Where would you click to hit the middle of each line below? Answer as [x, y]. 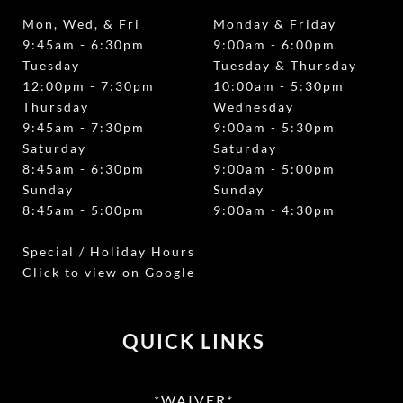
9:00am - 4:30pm [274, 210]
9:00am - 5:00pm [274, 169]
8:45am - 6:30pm [84, 169]
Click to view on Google [109, 273]
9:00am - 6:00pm [274, 45]
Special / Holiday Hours [109, 252]
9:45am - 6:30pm [84, 45]
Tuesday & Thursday [285, 66]
